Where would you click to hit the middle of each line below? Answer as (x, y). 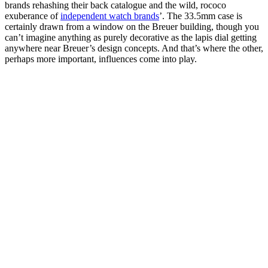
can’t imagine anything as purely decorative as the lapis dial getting (131, 37)
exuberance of (33, 16)
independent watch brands (110, 16)
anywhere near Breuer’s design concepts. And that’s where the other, (134, 48)
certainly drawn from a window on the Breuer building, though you (132, 26)
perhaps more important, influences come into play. (101, 59)
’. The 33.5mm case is (201, 16)
